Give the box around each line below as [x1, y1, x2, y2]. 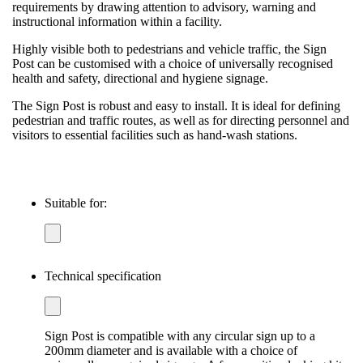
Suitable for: [45, 195, 107, 210]
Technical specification [45, 268, 161, 283]
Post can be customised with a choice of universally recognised [12, 56, 333, 70]
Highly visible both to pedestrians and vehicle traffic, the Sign [12, 41, 327, 56]
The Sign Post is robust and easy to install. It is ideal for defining [12, 98, 340, 113]
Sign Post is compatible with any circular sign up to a [45, 328, 315, 343]
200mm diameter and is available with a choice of [45, 343, 297, 357]
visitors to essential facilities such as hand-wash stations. [12, 127, 297, 142]
